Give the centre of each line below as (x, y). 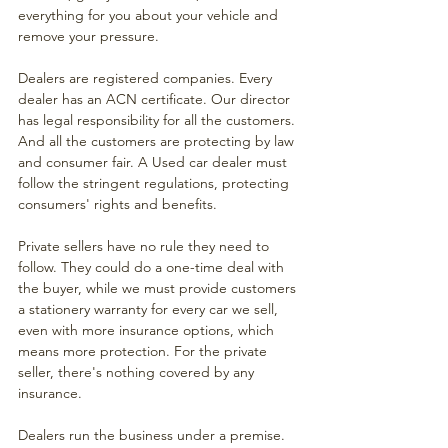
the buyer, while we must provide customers (159, 288)
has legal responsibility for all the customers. (158, 120)
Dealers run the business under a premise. (153, 435)
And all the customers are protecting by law (158, 141)
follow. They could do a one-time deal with (153, 267)
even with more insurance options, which (148, 330)
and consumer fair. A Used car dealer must (154, 162)
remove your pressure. (90, 36)
